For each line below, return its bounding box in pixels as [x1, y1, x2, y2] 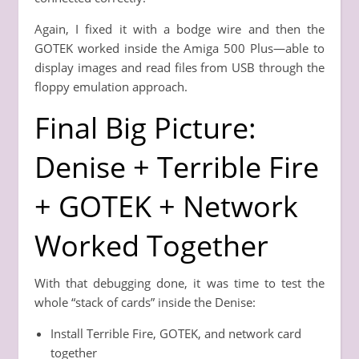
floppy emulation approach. [34, 78, 188, 95]
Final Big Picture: [34, 107, 256, 147]
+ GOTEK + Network [34, 186, 298, 226]
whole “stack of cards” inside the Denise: [34, 293, 256, 310]
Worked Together [34, 225, 268, 265]
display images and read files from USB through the [34, 58, 325, 75]
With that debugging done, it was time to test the [34, 274, 325, 291]
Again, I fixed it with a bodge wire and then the [34, 20, 325, 37]
